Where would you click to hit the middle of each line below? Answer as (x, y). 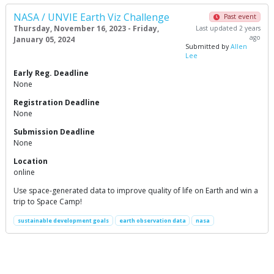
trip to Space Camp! (48, 202)
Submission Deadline (54, 132)
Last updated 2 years (228, 28)
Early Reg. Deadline (51, 73)
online (24, 172)
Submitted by (208, 46)
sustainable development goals (63, 220)
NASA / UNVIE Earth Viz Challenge (91, 17)
